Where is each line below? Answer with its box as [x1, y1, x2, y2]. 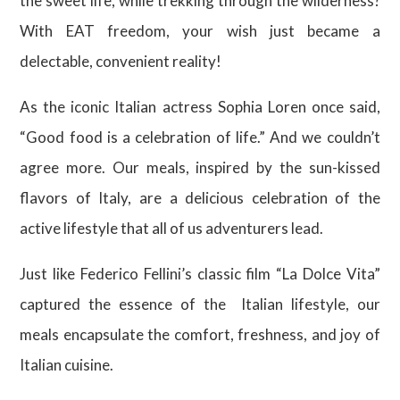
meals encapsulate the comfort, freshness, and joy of [20, 325, 380, 344]
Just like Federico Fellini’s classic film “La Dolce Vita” [20, 264, 380, 283]
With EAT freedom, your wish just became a [20, 21, 380, 40]
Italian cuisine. [20, 355, 114, 374]
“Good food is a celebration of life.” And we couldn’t [20, 128, 380, 146]
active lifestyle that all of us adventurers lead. [20, 219, 324, 237]
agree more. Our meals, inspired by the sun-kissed [20, 158, 380, 177]
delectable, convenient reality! [20, 52, 222, 71]
